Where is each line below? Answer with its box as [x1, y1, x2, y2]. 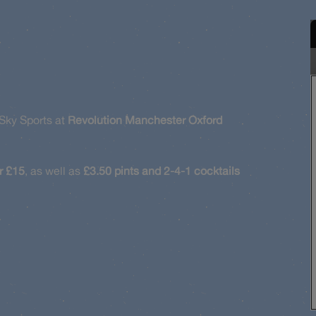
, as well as [25, 164, 83, 178]
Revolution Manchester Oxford [68, 113, 222, 127]
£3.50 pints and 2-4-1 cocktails [83, 164, 240, 178]
